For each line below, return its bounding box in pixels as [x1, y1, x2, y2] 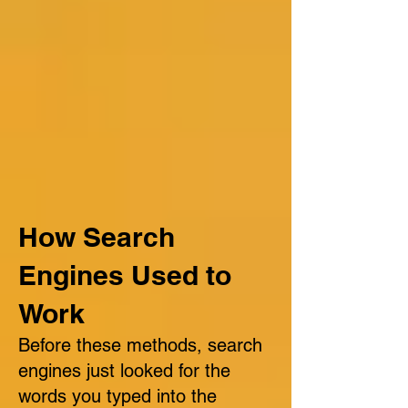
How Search [18, 220, 175, 253]
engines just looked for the [18, 360, 230, 382]
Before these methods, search [18, 334, 262, 356]
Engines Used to [18, 259, 231, 291]
